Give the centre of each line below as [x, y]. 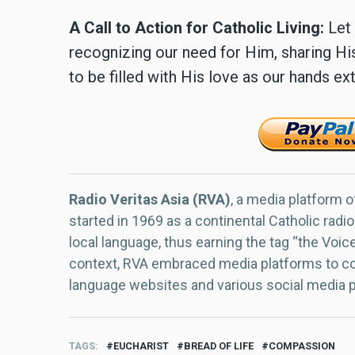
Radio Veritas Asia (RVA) [150, 199]
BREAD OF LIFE [219, 345]
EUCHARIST [141, 345]
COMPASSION [302, 345]
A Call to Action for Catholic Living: [197, 27]
